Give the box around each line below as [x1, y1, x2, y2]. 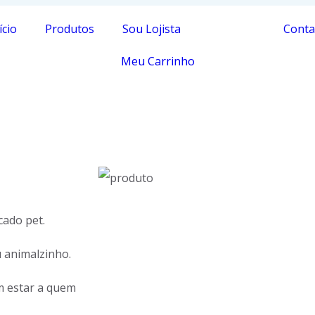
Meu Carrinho [120, 53, 195, 69]
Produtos [45, 21, 94, 37]
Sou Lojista [122, 21, 181, 37]
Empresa [209, 21, 255, 37]
